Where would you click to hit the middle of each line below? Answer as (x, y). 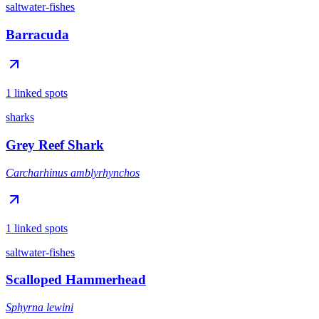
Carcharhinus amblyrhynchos (73, 172)
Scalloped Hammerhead (76, 280)
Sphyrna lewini (40, 308)
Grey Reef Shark (55, 145)
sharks (20, 117)
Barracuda (37, 34)
